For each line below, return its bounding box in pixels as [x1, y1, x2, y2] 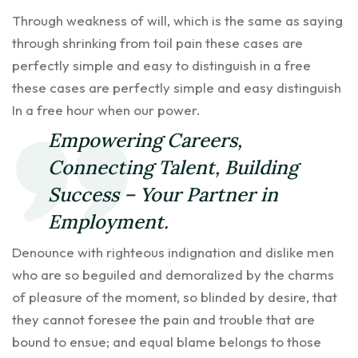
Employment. [48, 209, 169, 234]
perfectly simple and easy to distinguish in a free [12, 56, 311, 74]
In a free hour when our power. [12, 101, 201, 118]
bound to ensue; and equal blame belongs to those [12, 332, 321, 350]
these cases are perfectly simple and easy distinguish [12, 78, 341, 96]
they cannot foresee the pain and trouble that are [12, 310, 315, 328]
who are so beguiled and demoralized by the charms [12, 265, 334, 283]
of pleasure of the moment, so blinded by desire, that [12, 288, 337, 305]
